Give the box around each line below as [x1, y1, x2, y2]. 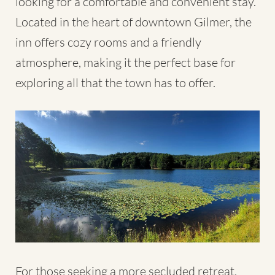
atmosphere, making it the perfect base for [15, 54, 236, 70]
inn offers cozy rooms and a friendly [15, 34, 201, 50]
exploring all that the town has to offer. [15, 74, 215, 90]
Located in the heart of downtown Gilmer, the [15, 14, 252, 29]
